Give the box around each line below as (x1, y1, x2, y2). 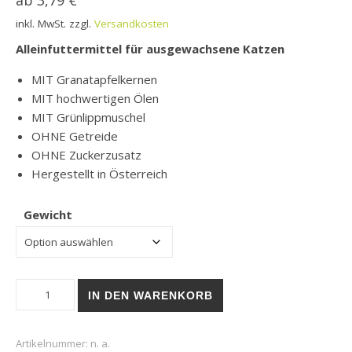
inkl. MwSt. (16, 16, 66, 31)
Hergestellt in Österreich (31, 166, 167, 181)
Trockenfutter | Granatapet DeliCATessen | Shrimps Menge (15, 280, 342, 295)
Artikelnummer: (16, 336, 90, 350)
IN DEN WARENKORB (88, 289, 213, 302)
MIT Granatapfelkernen (31, 71, 157, 87)
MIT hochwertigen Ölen (31, 90, 159, 106)
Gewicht (24, 207, 72, 222)
